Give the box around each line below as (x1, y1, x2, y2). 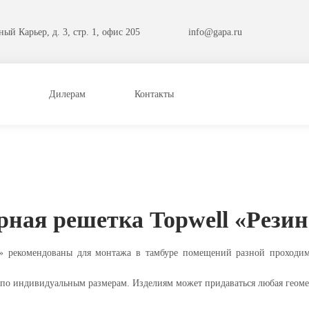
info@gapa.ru (188, 26, 242, 37)
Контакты (134, 89, 174, 99)
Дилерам (49, 89, 86, 99)
